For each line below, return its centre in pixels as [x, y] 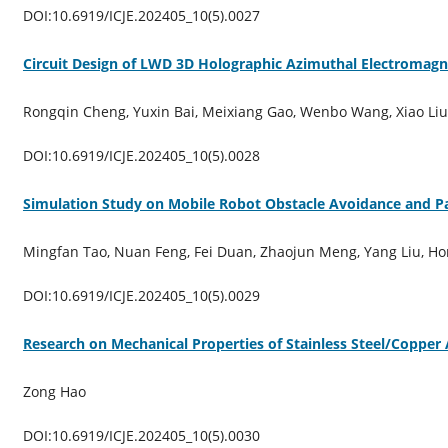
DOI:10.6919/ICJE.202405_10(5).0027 [141, 15]
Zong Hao [54, 391]
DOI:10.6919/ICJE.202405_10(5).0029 [141, 295]
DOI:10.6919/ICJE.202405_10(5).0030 [141, 435]
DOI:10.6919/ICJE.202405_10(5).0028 [141, 155]
